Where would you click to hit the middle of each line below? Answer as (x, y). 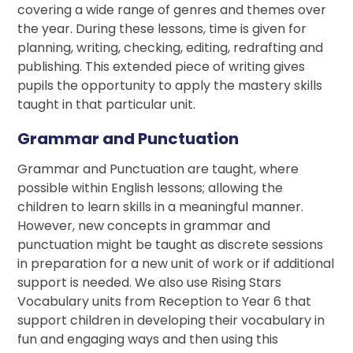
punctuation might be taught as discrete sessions (171, 245)
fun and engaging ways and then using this (148, 340)
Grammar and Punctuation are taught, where (158, 169)
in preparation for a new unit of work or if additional (176, 264)
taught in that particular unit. (107, 105)
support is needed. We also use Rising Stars (150, 283)
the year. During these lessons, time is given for (162, 29)
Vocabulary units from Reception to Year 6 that (165, 302)
